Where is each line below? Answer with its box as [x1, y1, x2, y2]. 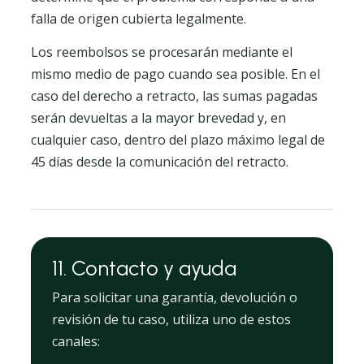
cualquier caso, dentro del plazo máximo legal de [31, 131, 325, 149]
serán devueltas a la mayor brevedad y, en [31, 109, 286, 127]
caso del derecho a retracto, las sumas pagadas [31, 87, 318, 105]
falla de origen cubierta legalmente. [31, 10, 246, 28]
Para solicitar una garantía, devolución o [52, 288, 297, 306]
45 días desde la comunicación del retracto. [31, 153, 288, 171]
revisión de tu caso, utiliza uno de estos [52, 310, 291, 328]
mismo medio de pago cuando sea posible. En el [31, 65, 320, 83]
